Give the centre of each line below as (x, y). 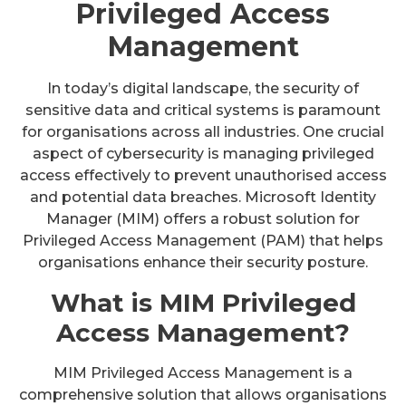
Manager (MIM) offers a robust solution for (203, 219)
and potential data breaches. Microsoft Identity (203, 198)
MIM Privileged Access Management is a (203, 373)
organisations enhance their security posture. (203, 263)
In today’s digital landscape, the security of (203, 89)
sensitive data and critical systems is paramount (203, 111)
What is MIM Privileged (203, 303)
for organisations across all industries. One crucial (203, 132)
